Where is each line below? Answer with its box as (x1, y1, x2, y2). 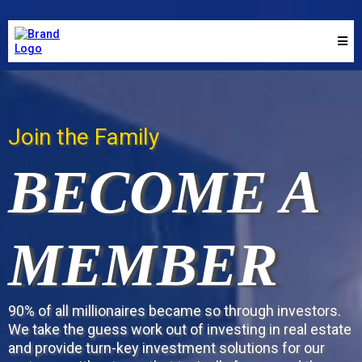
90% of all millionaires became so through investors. (8, 302, 341, 319)
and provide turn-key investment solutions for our (8, 339, 325, 356)
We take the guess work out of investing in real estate (8, 321, 351, 338)
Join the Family (8, 124, 159, 150)
